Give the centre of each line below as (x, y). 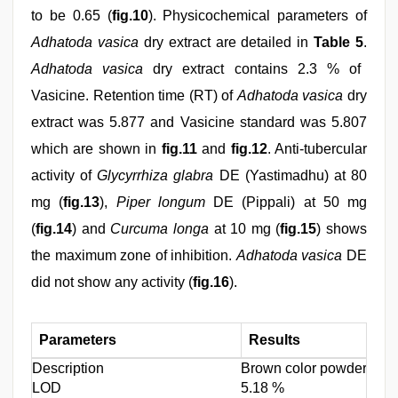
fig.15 (298, 229)
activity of (64, 175)
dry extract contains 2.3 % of (257, 69)
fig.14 (54, 229)
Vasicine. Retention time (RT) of (134, 96)
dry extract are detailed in (226, 42)
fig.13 (82, 202)
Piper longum (160, 202)
